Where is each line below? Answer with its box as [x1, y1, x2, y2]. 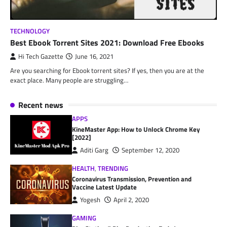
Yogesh [80, 195, 101, 205]
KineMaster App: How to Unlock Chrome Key [72, 124, 201, 134]
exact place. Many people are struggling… [10, 74, 128, 85]
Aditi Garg [80, 145, 109, 155]
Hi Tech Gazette [18, 51, 63, 61]
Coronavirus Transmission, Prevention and [72, 173, 192, 184]
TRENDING [98, 163, 129, 173]
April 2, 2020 [113, 195, 149, 205]
